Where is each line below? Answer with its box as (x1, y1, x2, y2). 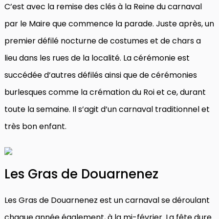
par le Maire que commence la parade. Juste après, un (4, 18, 214, 29)
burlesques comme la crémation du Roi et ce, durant (4, 86, 206, 98)
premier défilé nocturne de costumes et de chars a (4, 35, 201, 46)
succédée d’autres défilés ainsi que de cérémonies (4, 69, 197, 81)
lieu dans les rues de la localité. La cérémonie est (4, 52, 190, 64)
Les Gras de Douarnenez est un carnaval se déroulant (4, 194, 210, 206)
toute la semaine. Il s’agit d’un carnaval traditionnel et (4, 103, 210, 115)
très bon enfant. (4, 120, 66, 132)
